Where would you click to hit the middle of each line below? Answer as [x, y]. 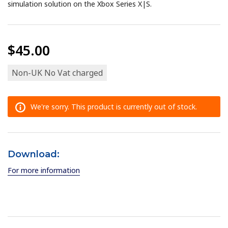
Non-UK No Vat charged [58, 73]
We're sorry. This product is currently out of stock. [114, 107]
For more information [44, 170]
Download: [34, 154]
